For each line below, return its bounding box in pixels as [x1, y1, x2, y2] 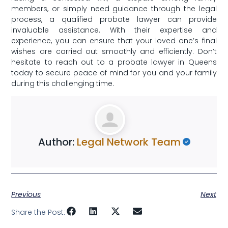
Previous [11, 189, 41, 200]
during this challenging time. [11, 78, 115, 89]
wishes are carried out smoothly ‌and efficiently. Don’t [11, 46, 217, 56]
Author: [38, 135, 77, 150]
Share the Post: [11, 207, 66, 217]
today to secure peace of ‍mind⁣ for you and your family [11, 67, 217, 78]
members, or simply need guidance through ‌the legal [11, 3, 217, 14]
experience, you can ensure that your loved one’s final [11, 35, 217, 46]
